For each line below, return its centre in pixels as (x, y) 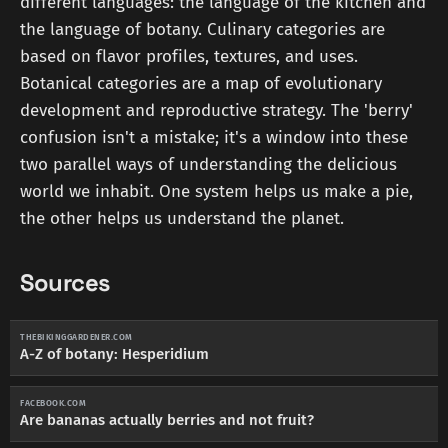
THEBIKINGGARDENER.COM (76, 337)
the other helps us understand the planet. (182, 218)
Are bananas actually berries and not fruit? (167, 420)
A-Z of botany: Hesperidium (114, 354)
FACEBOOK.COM (53, 403)
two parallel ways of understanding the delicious (208, 164)
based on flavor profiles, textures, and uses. (189, 56)
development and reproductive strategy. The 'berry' (216, 110)
